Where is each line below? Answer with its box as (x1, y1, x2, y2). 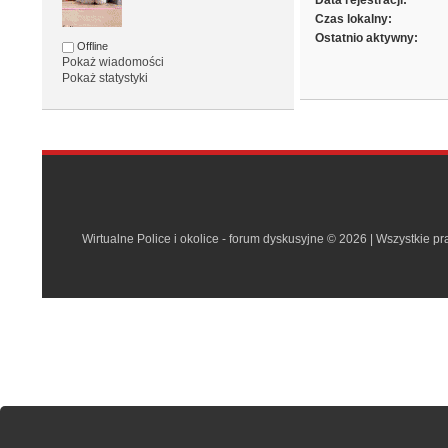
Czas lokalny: (315, 12, 393, 27)
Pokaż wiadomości (62, 55, 165, 70)
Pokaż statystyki (62, 71, 149, 86)
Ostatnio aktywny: (315, 31, 419, 46)
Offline (74, 40, 109, 53)
